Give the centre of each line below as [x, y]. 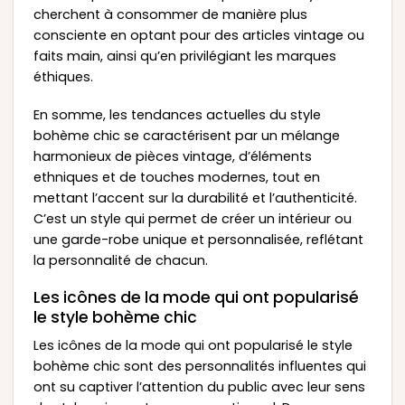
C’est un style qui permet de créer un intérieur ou [192, 218]
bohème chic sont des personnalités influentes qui [199, 366]
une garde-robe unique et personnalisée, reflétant [198, 239]
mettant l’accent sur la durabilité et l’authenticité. [195, 198]
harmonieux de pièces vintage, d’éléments [172, 156]
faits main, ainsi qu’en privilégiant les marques [184, 56]
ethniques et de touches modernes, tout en [176, 177]
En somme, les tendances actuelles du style [177, 114]
